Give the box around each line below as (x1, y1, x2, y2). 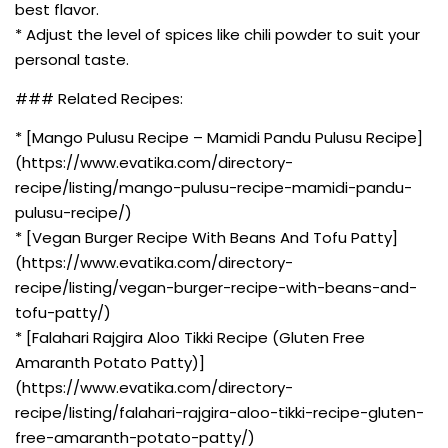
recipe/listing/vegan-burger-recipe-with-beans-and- (15, 276, 417, 298)
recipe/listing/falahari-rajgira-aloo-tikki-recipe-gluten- (15, 401, 424, 423)
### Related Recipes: (15, 87, 183, 109)
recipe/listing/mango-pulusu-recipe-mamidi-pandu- (15, 176, 412, 198)
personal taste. (15, 48, 129, 70)
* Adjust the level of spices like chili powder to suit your (15, 23, 420, 45)
